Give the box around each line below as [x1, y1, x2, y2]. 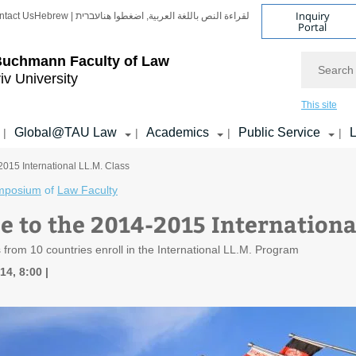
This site [301, 99, 337, 110]
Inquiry [295, 8, 330, 23]
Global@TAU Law [14, 126, 117, 139]
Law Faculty [57, 184, 118, 196]
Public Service [238, 126, 320, 139]
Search [301, 52, 339, 64]
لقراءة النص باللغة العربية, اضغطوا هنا [100, 10, 250, 21]
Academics [146, 126, 209, 139]
